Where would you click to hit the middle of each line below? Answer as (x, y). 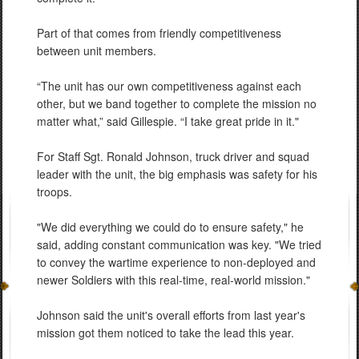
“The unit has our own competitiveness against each (169, 86)
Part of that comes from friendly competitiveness (159, 33)
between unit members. (97, 50)
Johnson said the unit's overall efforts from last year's (171, 315)
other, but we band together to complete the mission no (177, 103)
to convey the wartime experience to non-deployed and (176, 262)
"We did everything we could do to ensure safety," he (170, 227)
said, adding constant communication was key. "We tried (179, 244)
